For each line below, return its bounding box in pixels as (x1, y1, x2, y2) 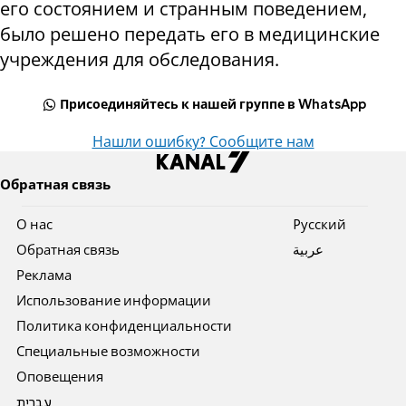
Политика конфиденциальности (16, 321, 233, 334)
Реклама (16, 270, 72, 284)
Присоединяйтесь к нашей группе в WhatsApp (60, 99, 367, 112)
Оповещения (16, 372, 104, 385)
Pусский (292, 219, 346, 233)
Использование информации (16, 295, 212, 309)
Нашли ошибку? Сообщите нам (92, 136, 314, 151)
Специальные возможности (16, 346, 201, 360)
